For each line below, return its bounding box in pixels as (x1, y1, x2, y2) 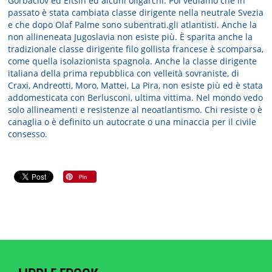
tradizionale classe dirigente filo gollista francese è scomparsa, (8, 42, 264, 55)
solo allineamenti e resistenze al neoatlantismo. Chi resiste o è (8, 103, 263, 115)
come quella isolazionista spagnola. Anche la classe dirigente (8, 55, 257, 67)
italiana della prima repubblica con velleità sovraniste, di (8, 67, 240, 79)
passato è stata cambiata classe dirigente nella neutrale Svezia (8, 6, 264, 18)
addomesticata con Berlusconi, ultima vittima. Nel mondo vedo (8, 91, 263, 103)
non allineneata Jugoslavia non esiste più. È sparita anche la (8, 30, 253, 42)
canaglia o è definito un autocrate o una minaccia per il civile (8, 115, 257, 127)
